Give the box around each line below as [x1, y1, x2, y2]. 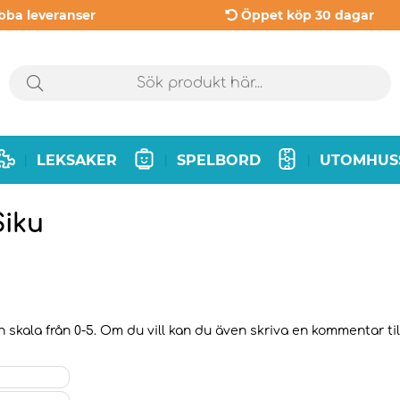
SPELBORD [176, 151, 261, 169]
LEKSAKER [37, 151, 118, 169]
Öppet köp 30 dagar [240, 7, 374, 23]
